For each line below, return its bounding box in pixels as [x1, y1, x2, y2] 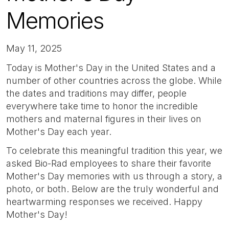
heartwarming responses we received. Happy [6, 196, 202, 208]
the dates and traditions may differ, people [6, 87, 187, 99]
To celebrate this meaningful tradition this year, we [6, 145, 222, 156]
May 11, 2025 [6, 43, 62, 54]
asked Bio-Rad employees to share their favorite [6, 158, 211, 169]
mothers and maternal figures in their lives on [6, 113, 201, 124]
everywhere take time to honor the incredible [6, 100, 198, 111]
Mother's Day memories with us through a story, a [6, 171, 222, 182]
